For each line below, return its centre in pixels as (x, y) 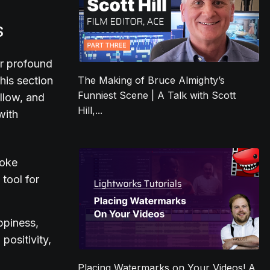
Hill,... (90, 111)
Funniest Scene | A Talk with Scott (157, 96)
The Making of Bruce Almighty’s (152, 80)
